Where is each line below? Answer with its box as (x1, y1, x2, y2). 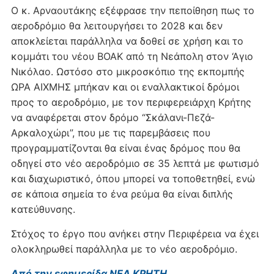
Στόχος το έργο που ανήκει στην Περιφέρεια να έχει (10, 227, 259, 240)
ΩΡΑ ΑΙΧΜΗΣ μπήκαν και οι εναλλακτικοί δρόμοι (10, 80, 239, 93)
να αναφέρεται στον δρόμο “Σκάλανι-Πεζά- (10, 111, 215, 124)
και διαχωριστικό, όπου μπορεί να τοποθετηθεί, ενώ (10, 172, 255, 185)
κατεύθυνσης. (10, 202, 75, 215)
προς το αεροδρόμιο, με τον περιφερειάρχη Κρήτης (10, 95, 251, 108)
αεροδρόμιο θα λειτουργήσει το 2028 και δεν (10, 19, 223, 32)
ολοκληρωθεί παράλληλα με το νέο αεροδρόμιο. (10, 242, 237, 255)
